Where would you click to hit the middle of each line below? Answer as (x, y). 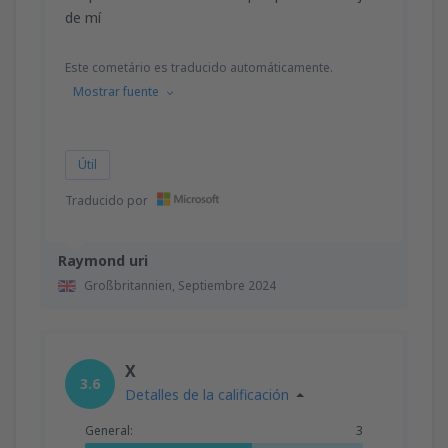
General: (109, 430)
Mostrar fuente (116, 91)
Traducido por (108, 200)
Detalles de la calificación (207, 394)
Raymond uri (103, 260)
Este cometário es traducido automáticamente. (199, 67)
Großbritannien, (131, 285)
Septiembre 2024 (227, 285)
